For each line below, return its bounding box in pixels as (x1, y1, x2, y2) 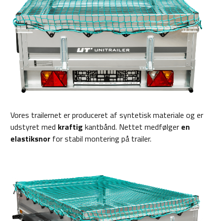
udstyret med (10, 121, 58, 133)
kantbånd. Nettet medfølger (85, 121, 181, 133)
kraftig (58, 121, 85, 133)
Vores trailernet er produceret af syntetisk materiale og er (10, 109, 203, 121)
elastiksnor (10, 133, 50, 145)
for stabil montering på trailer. (50, 133, 151, 145)
